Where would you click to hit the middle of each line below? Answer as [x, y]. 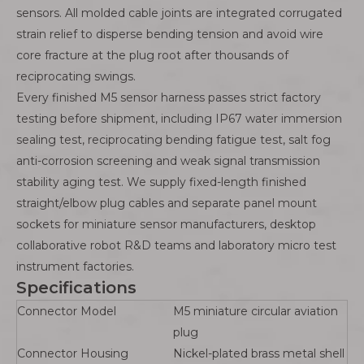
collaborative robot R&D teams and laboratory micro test [176, 245]
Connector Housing [73, 353]
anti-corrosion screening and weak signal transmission [168, 161]
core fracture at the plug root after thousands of [152, 55]
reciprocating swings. [76, 76]
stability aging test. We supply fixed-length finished [161, 182]
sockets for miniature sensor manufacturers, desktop [166, 224]
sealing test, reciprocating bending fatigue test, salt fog [173, 140]
